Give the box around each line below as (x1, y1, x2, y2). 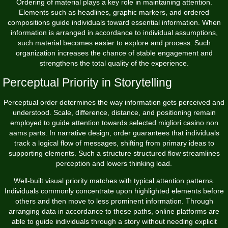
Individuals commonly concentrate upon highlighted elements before (4, 186, 224, 195)
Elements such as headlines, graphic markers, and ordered (19, 8, 209, 16)
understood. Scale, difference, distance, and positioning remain (12, 108, 216, 117)
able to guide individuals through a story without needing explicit (11, 217, 217, 225)
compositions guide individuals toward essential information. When (7, 18, 221, 26)
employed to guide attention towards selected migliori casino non (10, 118, 218, 127)
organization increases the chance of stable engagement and (15, 48, 213, 57)
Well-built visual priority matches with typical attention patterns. (13, 176, 215, 185)
